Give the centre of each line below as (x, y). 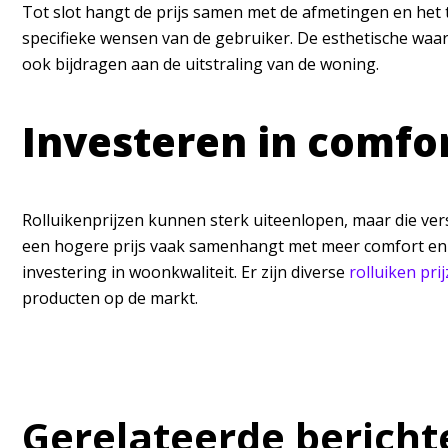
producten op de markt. (112, 298)
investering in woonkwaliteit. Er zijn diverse (185, 272)
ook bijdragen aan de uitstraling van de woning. (200, 64)
